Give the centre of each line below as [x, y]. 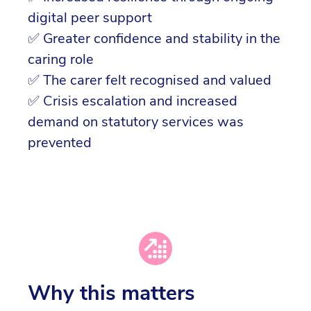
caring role [62, 60]
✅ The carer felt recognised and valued [150, 81]
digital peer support [90, 18]
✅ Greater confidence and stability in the [154, 39]
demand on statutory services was [136, 122]
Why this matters [111, 293]
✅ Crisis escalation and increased [133, 101]
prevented [60, 143]
